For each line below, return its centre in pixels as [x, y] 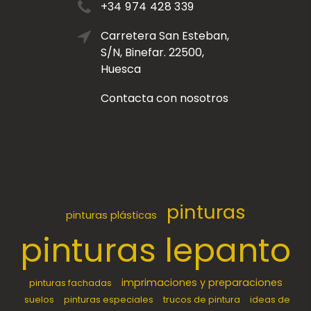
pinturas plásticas [111, 216]
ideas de [270, 300]
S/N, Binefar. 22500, [152, 53]
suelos [39, 300]
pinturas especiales [109, 300]
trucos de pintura [202, 300]
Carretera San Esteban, [165, 36]
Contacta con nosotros [164, 99]
